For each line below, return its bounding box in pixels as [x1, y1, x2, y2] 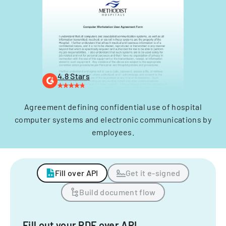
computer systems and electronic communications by [15, 115, 211, 124]
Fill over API [54, 168, 98, 178]
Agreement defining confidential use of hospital [24, 102, 202, 111]
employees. [91, 127, 135, 137]
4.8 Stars [58, 71, 90, 81]
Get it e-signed [125, 168, 181, 178]
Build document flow [79, 187, 156, 197]
